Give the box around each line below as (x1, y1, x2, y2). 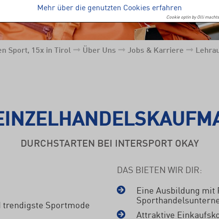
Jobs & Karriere (128, 44, 184, 55)
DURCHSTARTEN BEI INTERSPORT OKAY (20, 135, 199, 150)
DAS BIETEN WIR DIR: (117, 163, 202, 175)
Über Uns (83, 44, 116, 55)
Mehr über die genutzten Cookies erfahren (37, 1, 182, 13)
